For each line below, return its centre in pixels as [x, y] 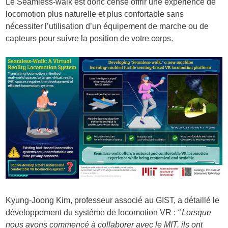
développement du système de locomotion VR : [91, 212]
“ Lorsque [194, 212]
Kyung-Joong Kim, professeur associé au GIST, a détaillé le [113, 200]
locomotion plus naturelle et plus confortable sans [95, 14]
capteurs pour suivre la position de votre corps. [90, 38]
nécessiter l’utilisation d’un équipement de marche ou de [107, 26]
